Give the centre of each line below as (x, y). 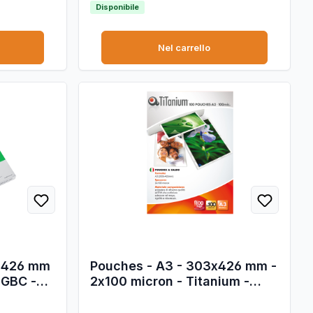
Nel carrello (184, 47)
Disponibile (117, 7)
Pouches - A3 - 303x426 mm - (183, 265)
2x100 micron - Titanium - (169, 281)
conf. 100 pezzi (137, 296)
